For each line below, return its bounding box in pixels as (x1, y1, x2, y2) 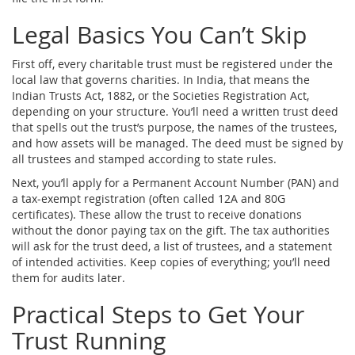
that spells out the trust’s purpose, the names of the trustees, (12, 119, 337, 135)
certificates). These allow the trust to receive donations (12, 206, 302, 222)
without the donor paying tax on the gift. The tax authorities (12, 222, 330, 238)
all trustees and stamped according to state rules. (12, 151, 277, 166)
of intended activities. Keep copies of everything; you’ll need (12, 254, 330, 269)
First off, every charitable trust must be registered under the (12, 55, 333, 71)
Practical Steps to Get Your (12, 298, 304, 330)
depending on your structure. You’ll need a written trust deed (12, 103, 338, 119)
